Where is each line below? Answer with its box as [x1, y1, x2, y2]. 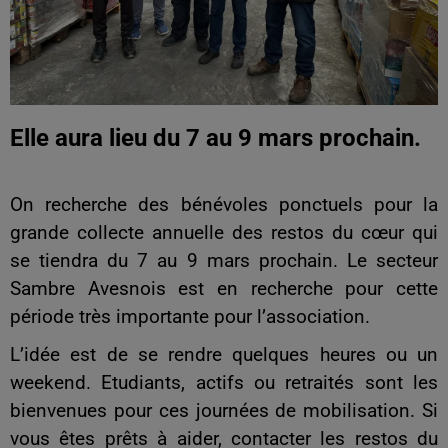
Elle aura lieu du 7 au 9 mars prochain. [10, 124, 421, 152]
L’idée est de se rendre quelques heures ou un [10, 344, 438, 366]
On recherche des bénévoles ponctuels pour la [10, 194, 438, 216]
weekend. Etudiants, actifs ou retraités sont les [10, 372, 438, 394]
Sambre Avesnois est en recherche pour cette [10, 278, 438, 300]
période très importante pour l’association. [10, 306, 370, 328]
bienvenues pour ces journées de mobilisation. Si [10, 400, 438, 422]
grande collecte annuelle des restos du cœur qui [10, 222, 438, 244]
